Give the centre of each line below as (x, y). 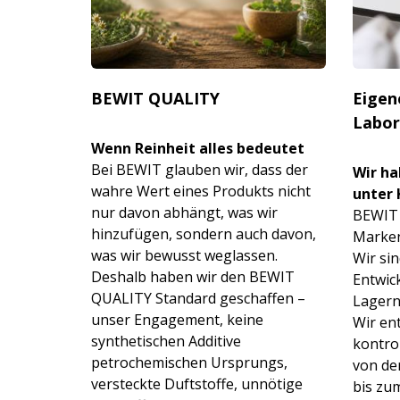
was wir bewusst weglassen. (184, 255)
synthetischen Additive (166, 341)
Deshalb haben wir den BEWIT (193, 276)
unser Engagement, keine (177, 319)
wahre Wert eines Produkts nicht (201, 191)
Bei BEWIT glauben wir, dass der (200, 169)
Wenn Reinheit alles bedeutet (198, 148)
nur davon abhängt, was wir (184, 212)
